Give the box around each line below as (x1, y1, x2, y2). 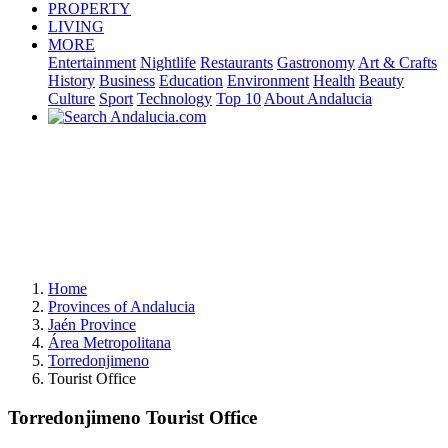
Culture (48, 90, 95, 107)
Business (99, 72, 155, 89)
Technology (137, 90, 212, 107)
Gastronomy (277, 54, 355, 71)
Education (159, 72, 223, 89)
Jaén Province (48, 316, 136, 333)
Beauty (359, 72, 404, 89)
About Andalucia (264, 90, 372, 107)
